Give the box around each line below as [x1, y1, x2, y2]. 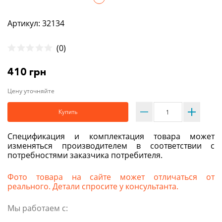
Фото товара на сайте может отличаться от [7, 171, 215, 183]
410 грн [7, 66, 46, 78]
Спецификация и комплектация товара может [7, 131, 215, 142]
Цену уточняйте [7, 87, 55, 96]
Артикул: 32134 [7, 17, 64, 29]
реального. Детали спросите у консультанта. [7, 181, 178, 192]
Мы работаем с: [7, 203, 68, 214]
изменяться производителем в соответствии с [7, 140, 215, 152]
